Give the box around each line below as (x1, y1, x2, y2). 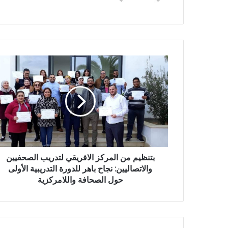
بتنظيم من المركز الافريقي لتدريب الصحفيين (6, 152, 155, 162)
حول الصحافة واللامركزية (37, 175, 123, 185)
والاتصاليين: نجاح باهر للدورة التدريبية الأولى (8, 163, 152, 174)
